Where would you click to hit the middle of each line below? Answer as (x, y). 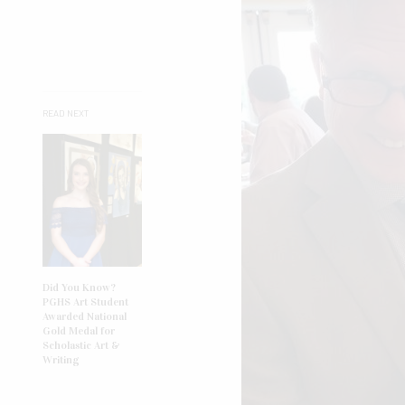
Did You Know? (79, 288)
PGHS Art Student (85, 302)
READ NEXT (66, 113)
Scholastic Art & (81, 346)
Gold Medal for (79, 331)
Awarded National (85, 317)
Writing (61, 360)
